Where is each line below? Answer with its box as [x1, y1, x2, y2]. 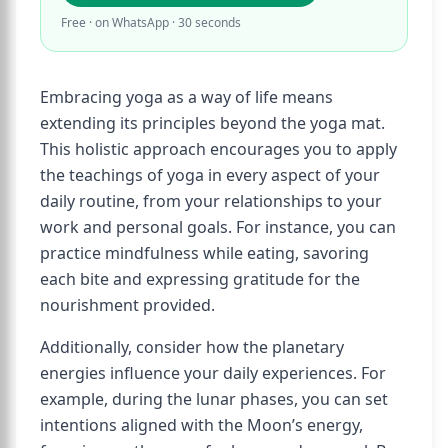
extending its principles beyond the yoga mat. [40, 112, 385, 134]
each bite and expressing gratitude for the [40, 268, 360, 290]
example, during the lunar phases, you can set [40, 388, 388, 410]
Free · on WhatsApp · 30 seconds [61, 14, 241, 31]
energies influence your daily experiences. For [40, 362, 386, 384]
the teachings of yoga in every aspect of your [40, 164, 380, 186]
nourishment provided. [40, 294, 215, 316]
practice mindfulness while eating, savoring [40, 242, 369, 264]
